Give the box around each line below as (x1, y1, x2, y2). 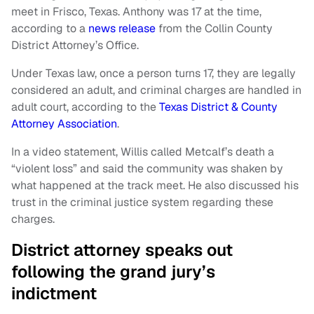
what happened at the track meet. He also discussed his (11, 177, 299, 193)
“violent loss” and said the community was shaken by (11, 161, 283, 176)
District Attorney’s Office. (11, 37, 139, 53)
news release (88, 20, 156, 36)
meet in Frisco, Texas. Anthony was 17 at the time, (11, 4, 261, 19)
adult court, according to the (11, 99, 159, 114)
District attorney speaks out (11, 238, 233, 261)
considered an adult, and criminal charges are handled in (11, 82, 301, 97)
